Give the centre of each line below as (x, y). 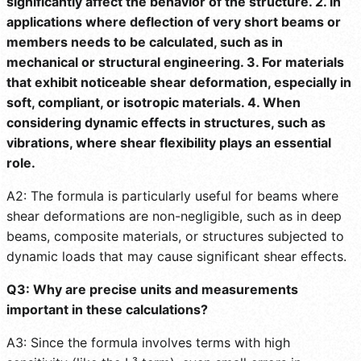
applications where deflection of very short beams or (174, 21)
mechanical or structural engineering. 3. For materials (175, 62)
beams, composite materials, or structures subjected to (175, 236)
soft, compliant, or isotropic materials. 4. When (154, 102)
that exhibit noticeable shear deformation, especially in (179, 82)
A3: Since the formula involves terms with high (148, 342)
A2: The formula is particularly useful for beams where (172, 195)
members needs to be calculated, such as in (145, 41)
